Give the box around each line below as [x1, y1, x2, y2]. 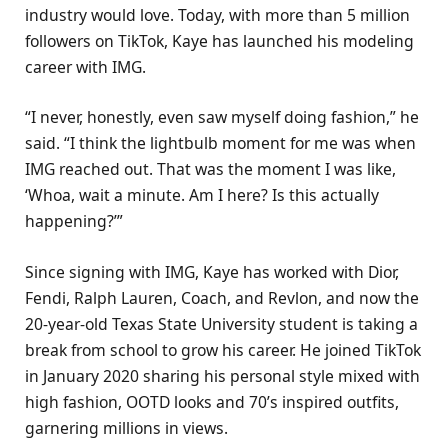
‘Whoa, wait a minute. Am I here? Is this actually [25, 184, 379, 207]
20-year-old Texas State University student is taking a [25, 312, 418, 335]
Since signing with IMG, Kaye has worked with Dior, [25, 260, 399, 283]
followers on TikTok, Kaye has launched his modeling [25, 30, 414, 53]
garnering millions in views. [25, 416, 228, 439]
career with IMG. [25, 56, 146, 79]
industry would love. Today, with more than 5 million [25, 4, 410, 27]
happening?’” [25, 210, 123, 233]
